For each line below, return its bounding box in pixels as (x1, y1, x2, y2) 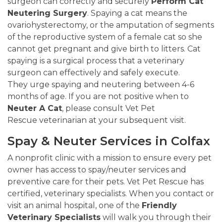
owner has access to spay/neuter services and (7, 165, 186, 175)
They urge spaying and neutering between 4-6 (7, 80, 194, 90)
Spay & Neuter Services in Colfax (7, 134, 210, 149)
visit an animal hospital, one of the (7, 201, 142, 211)
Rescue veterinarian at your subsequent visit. (7, 115, 186, 125)
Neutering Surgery (7, 8, 87, 18)
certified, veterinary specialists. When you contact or (7, 189, 214, 199)
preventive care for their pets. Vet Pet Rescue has (7, 177, 204, 187)
